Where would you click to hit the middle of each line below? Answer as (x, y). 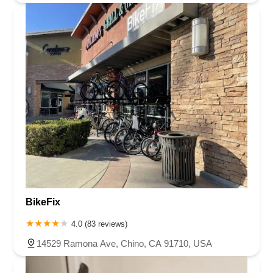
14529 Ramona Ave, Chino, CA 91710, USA (124, 243)
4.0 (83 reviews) (99, 224)
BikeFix (43, 202)
